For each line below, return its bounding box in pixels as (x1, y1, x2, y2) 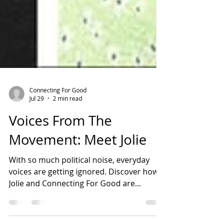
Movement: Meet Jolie (9, 153, 147, 171)
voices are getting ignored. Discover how (9, 188, 158, 199)
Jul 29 (29, 116, 44, 124)
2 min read (53, 116, 82, 124)
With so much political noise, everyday (9, 176, 150, 187)
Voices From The (9, 133, 112, 152)
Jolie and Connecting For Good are (9, 200, 135, 211)
